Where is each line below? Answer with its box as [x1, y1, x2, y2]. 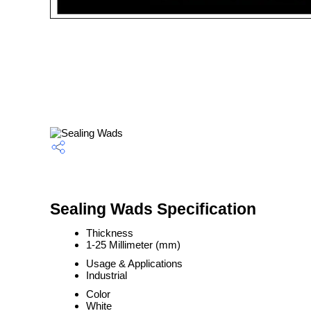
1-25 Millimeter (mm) [86, 239, 180, 251]
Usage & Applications [86, 258, 183, 269]
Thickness [86, 227, 133, 239]
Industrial [86, 269, 127, 281]
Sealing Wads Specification [50, 201, 256, 218]
